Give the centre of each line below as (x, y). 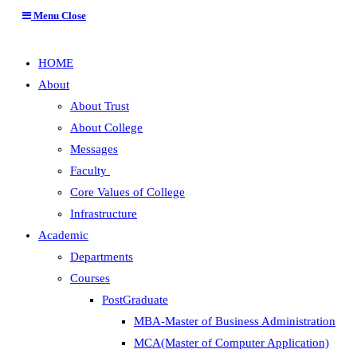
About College (106, 127)
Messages (94, 149)
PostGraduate (135, 300)
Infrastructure (104, 214)
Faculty (90, 171)
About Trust (100, 106)
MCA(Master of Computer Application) (231, 343)
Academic (63, 235)
